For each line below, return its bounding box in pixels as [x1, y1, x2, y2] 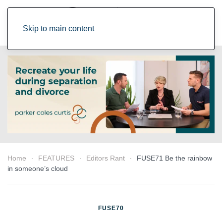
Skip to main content [23, 24, 94, 33]
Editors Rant [86, 154, 125, 162]
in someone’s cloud [7, 164, 68, 172]
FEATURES [38, 154, 74, 162]
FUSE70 [98, 204, 124, 212]
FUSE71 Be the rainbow [137, 154, 212, 162]
